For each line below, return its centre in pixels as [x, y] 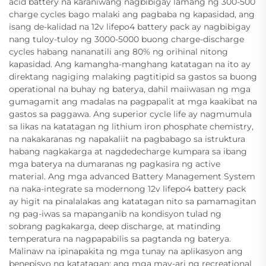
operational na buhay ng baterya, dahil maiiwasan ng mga [130, 89]
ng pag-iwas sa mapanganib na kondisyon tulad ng [115, 213]
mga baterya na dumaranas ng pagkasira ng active [115, 164]
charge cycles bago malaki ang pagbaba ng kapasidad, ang [132, 14]
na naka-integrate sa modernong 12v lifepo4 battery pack [127, 189]
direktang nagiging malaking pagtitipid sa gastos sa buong [133, 76]
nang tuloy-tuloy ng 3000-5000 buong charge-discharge [126, 39]
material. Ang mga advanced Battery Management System [132, 176]
